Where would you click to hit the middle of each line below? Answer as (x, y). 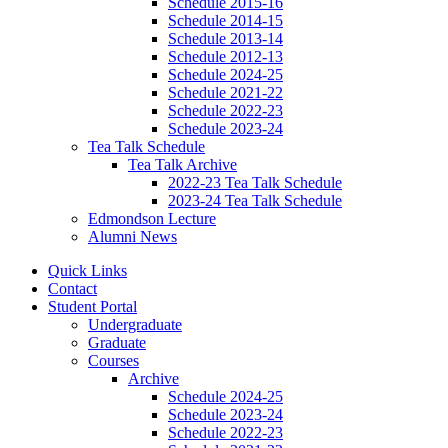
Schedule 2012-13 (225, 57)
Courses (113, 361)
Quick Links (87, 271)
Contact (72, 289)
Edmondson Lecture (152, 219)
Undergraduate (135, 325)
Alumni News (132, 237)
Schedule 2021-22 (225, 93)
